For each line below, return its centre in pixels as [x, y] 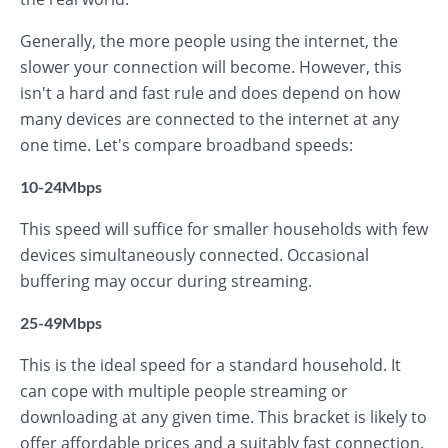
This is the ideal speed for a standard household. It [210, 365]
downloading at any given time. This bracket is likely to [223, 417]
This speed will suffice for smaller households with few [224, 229]
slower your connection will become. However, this [211, 67]
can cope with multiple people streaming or [184, 391]
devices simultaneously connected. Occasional [194, 255]
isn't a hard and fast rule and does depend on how [210, 93]
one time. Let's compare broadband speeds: [186, 145]
